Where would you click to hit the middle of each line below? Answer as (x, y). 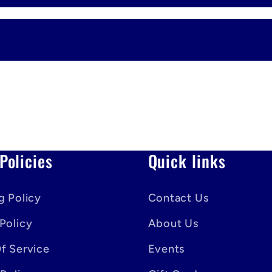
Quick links (187, 161)
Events (166, 249)
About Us (173, 223)
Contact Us (178, 198)
